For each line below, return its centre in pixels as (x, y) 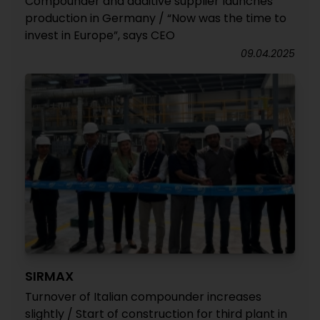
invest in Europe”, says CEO (100, 36)
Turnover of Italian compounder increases (143, 297)
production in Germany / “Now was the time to (156, 19)
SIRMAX (49, 276)
